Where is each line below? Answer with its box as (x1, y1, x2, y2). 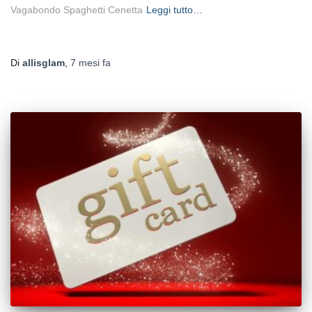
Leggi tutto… (146, 4, 203, 16)
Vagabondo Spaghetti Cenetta (10, 4, 143, 16)
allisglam (22, 57, 65, 69)
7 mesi (70, 57, 100, 69)
